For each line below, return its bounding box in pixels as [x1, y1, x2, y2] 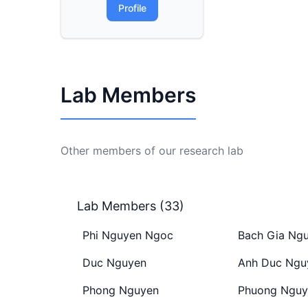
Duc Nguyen [82, 256, 146, 269]
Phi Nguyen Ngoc [82, 228, 173, 242]
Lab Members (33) [77, 199, 184, 213]
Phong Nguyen [82, 283, 159, 297]
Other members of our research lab [60, 144, 243, 157]
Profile [118, 2, 146, 14]
